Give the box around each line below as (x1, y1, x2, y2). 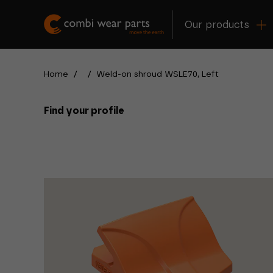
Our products (185, 19, 249, 30)
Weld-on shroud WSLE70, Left (96, 70, 219, 79)
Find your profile (44, 106, 124, 116)
